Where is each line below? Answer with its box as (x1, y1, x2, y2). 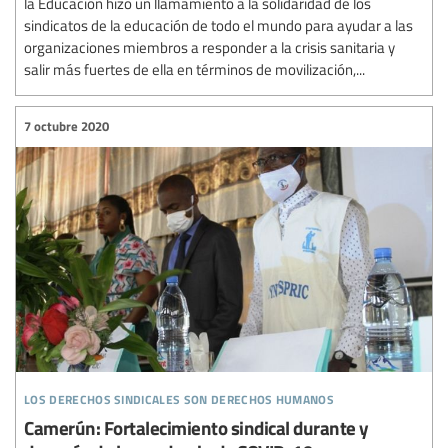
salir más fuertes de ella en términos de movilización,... (24, 58, 365, 79)
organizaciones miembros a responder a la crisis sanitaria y (24, 36, 395, 57)
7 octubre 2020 (24, 117, 109, 135)
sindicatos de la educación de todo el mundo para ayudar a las (24, 14, 413, 35)
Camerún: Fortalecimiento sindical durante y (24, 413, 369, 441)
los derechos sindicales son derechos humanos (24, 383, 335, 409)
